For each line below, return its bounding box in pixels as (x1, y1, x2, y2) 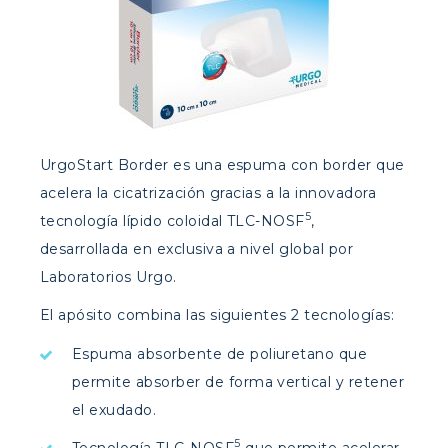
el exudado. (72, 400, 157, 419)
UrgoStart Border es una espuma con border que (40, 155, 405, 174)
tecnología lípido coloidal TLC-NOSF (40, 211, 305, 230)
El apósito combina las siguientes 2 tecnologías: (40, 306, 395, 325)
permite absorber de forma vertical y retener (72, 372, 405, 391)
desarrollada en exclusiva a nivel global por (40, 239, 354, 258)
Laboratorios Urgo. (40, 267, 177, 286)
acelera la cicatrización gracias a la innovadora (40, 183, 377, 202)
